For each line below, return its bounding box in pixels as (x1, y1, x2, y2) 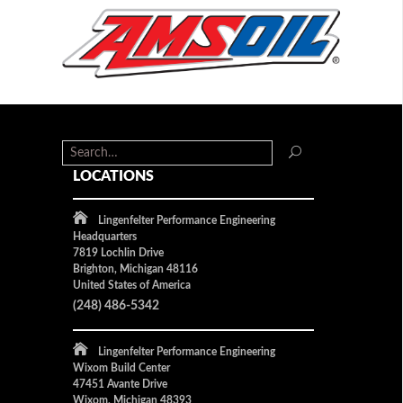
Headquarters (72, 230, 137, 242)
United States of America (72, 279, 191, 291)
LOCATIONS (72, 168, 154, 184)
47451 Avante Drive (72, 378, 167, 390)
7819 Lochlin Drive (72, 246, 164, 258)
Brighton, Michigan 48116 (72, 263, 198, 274)
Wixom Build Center (72, 362, 170, 373)
